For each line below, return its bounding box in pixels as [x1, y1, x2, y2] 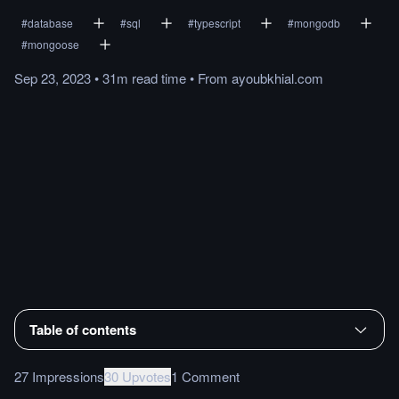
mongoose [28, 37, 79, 52]
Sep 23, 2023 [14, 69, 91, 87]
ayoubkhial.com [232, 69, 323, 87]
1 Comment [171, 366, 240, 386]
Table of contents [29, 319, 136, 339]
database [28, 15, 73, 30]
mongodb [294, 15, 340, 30]
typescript [194, 15, 240, 30]
